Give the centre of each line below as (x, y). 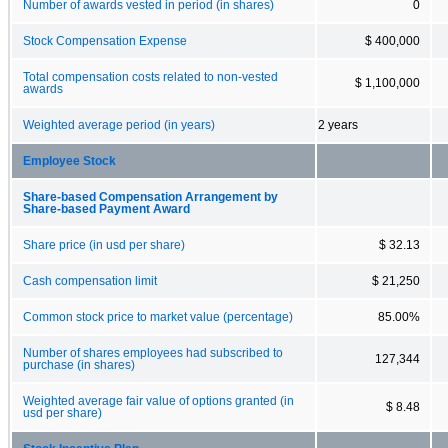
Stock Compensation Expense (105, 40)
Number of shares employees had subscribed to (153, 352)
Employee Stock (69, 160)
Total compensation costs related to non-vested (150, 76)
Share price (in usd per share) (104, 244)
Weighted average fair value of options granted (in (158, 400)
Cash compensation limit (90, 280)
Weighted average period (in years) (119, 124)
